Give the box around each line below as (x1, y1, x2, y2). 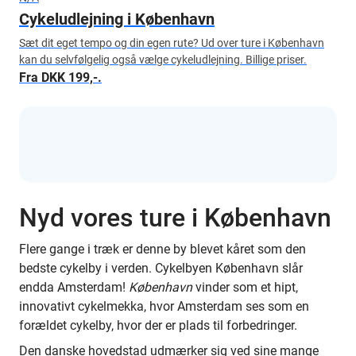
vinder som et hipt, (192, 280, 298, 295)
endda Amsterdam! (19, 280, 129, 295)
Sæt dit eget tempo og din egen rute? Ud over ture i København (19, 37, 324, 49)
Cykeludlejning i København (19, 10, 215, 29)
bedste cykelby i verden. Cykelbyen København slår (19, 261, 303, 276)
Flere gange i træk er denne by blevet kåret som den (19, 242, 306, 257)
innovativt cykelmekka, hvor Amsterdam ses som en (19, 299, 309, 314)
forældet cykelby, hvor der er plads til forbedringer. (19, 318, 297, 333)
